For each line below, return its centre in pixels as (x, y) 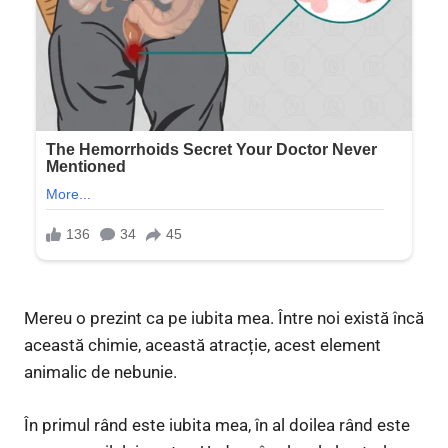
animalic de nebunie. (100, 372)
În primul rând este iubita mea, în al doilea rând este (217, 424)
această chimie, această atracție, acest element (202, 345)
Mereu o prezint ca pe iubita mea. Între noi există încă (224, 318)
